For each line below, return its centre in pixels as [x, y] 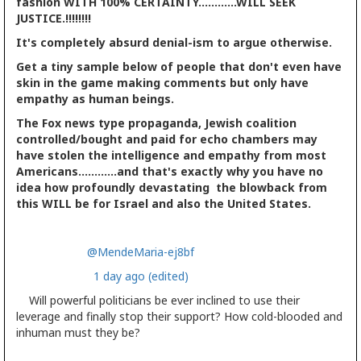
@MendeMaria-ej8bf [137, 251]
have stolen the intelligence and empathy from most [171, 155]
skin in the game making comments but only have [162, 82]
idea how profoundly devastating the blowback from [172, 187]
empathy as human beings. [95, 98]
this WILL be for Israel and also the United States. [165, 203]
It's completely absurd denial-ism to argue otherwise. [174, 42]
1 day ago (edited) [141, 276]
